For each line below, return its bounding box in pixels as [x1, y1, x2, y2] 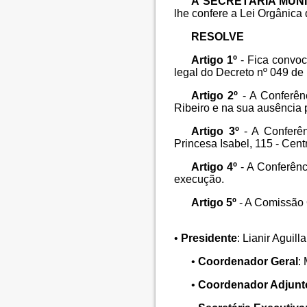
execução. [174, 173, 225, 186]
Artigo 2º [191, 90, 238, 102]
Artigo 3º [191, 125, 239, 138]
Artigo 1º [191, 54, 238, 66]
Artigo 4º [191, 161, 238, 173]
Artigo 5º [191, 197, 237, 209]
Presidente [181, 232, 238, 245]
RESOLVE [191, 31, 245, 43]
